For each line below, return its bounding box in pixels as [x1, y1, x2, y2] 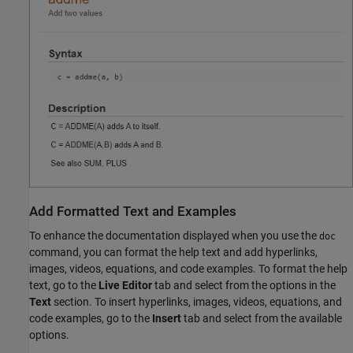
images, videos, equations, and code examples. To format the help [29, 262, 347, 275]
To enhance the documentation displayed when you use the [29, 229, 319, 242]
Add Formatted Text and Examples [29, 203, 236, 219]
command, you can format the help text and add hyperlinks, [29, 245, 318, 258]
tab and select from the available [181, 311, 342, 325]
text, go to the [29, 278, 98, 292]
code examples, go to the [29, 311, 152, 325]
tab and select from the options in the [152, 278, 336, 292]
